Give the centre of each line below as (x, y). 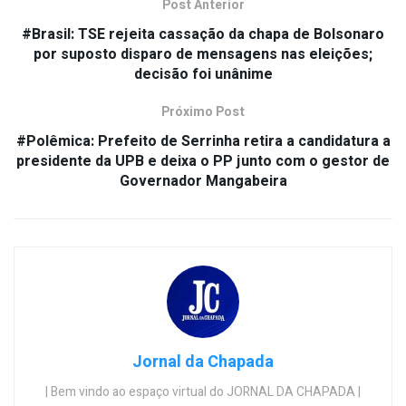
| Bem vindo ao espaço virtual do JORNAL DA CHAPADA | (203, 392)
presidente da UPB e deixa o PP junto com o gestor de (203, 162)
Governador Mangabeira (203, 182)
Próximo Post (203, 112)
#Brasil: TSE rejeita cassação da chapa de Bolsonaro (203, 35)
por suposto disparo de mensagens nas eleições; (203, 55)
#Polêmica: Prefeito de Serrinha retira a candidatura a (203, 142)
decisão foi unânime (203, 75)
